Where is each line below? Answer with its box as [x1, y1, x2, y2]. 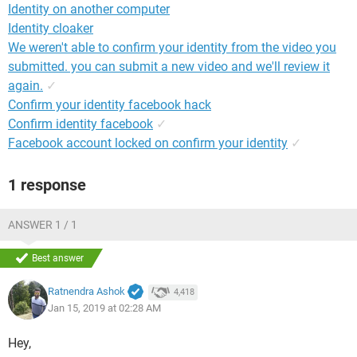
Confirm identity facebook [8, 116, 153, 131]
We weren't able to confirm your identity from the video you [8, 40, 336, 55]
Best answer [32, 253, 84, 264]
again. [8, 78, 43, 93]
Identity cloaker [8, 21, 93, 36]
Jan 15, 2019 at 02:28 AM [48, 301, 161, 314]
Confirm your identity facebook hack [8, 97, 211, 112]
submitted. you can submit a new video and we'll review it [8, 59, 330, 74]
